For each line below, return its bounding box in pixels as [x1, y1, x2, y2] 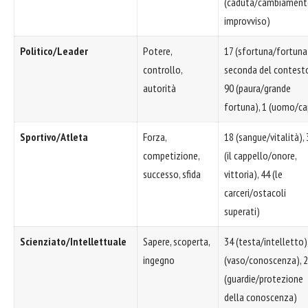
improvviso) [224, 13, 270, 27]
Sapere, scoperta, [143, 234, 210, 248]
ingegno [143, 252, 175, 267]
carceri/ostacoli [224, 185, 286, 199]
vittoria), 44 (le [224, 166, 283, 181]
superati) [224, 203, 260, 218]
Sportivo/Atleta [20, 129, 88, 144]
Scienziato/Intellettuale [20, 234, 126, 248]
